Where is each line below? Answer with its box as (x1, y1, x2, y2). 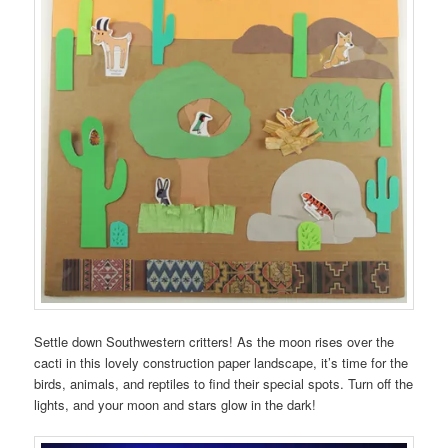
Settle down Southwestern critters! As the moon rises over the (34, 332, 395, 352)
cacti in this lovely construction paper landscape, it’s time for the (34, 353, 409, 373)
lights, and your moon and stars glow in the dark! (34, 395, 317, 415)
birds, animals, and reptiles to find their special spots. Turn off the (34, 374, 414, 394)
